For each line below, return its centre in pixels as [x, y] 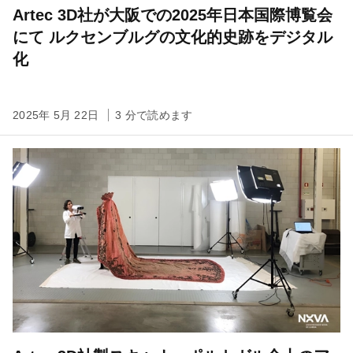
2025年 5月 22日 [58, 115]
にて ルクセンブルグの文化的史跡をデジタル [173, 37]
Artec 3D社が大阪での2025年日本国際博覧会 [173, 15]
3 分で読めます [154, 115]
